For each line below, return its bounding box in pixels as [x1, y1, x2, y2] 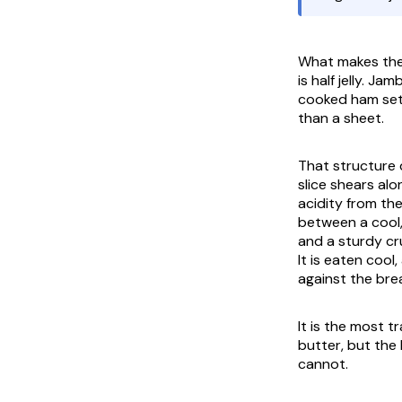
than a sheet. [298, 108, 384, 127]
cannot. [298, 354, 348, 373]
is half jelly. [298, 70, 368, 90]
